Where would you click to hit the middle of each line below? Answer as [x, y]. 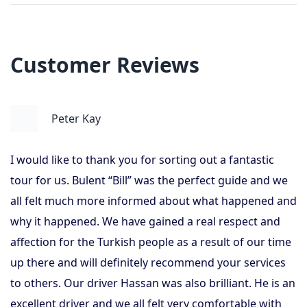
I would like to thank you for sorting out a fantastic [142, 160]
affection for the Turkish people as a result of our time [151, 242]
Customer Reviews [105, 65]
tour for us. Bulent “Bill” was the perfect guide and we [149, 180]
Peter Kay [76, 119]
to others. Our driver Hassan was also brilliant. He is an [153, 283]
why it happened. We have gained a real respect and [145, 221]
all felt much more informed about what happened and [153, 201]
